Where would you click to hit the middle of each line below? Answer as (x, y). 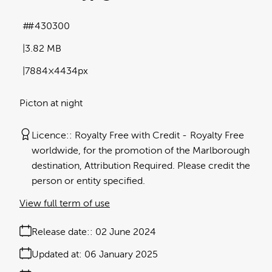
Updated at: (57, 254)
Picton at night (51, 103)
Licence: (50, 135)
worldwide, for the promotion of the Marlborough (141, 150)
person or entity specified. (88, 181)
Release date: (61, 232)
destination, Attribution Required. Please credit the (141, 165)
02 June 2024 (126, 232)
